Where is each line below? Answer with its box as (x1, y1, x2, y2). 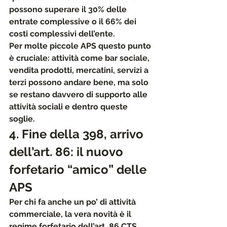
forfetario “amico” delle (9, 162, 149, 177)
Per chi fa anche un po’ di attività (9, 197, 138, 207)
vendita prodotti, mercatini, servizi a (9, 65, 150, 75)
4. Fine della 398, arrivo (9, 127, 146, 141)
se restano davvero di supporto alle (9, 90, 149, 99)
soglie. (9, 114, 35, 124)
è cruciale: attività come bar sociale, (9, 53, 152, 63)
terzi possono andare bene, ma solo (9, 78, 150, 87)
